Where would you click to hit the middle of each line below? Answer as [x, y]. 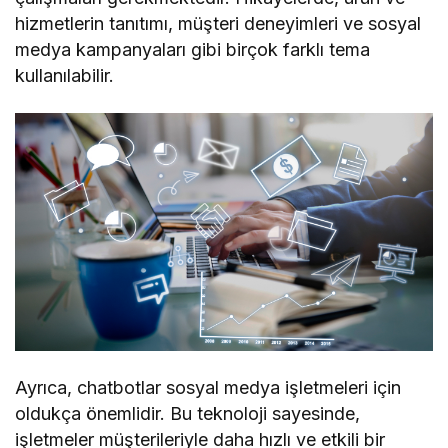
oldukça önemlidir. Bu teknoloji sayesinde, [188, 414]
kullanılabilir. [64, 75]
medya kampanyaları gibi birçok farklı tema [193, 49]
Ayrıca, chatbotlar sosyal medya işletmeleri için [208, 388]
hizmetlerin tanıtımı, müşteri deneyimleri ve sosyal [218, 23]
